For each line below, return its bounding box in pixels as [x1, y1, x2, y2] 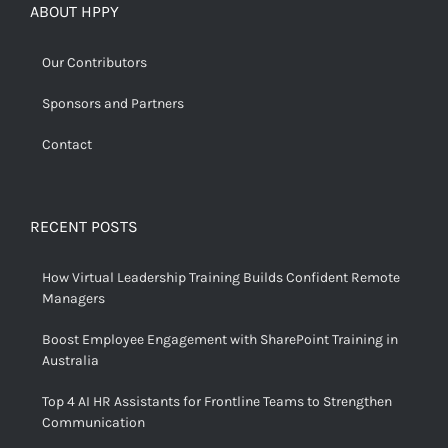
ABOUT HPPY [30, 2, 119, 22]
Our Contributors [42, 54, 147, 72]
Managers [42, 290, 105, 308]
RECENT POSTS [30, 217, 138, 237]
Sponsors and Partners [42, 95, 184, 113]
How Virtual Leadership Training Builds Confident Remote [42, 269, 400, 287]
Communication [42, 414, 145, 432]
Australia [42, 352, 99, 370]
